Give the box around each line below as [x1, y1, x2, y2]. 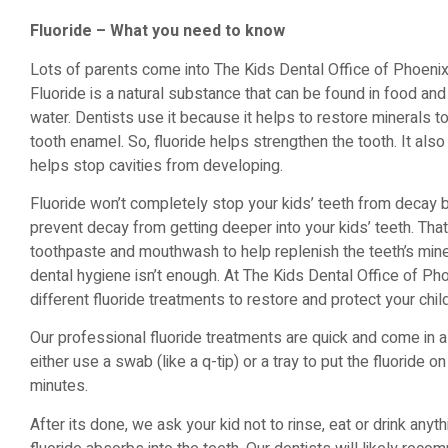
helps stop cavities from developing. [30, 153, 283, 178]
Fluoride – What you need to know [30, 19, 285, 44]
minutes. [30, 374, 88, 399]
